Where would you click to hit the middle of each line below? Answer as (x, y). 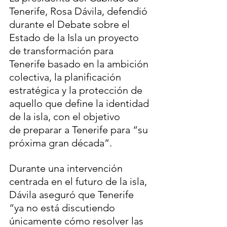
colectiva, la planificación (66, 77)
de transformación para (63, 51)
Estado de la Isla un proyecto (75, 38)
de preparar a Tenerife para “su (80, 130)
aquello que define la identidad (80, 104)
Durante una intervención (67, 168)
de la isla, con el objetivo (66, 117)
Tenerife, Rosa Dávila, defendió (80, 11)
